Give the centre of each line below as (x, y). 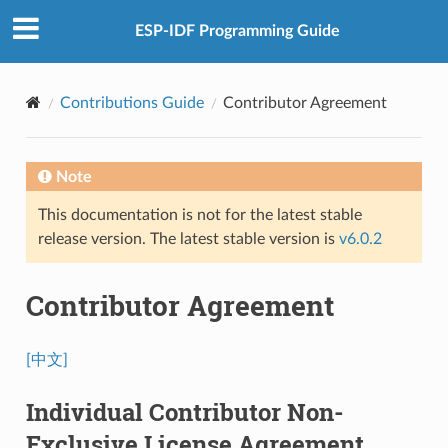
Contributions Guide (131, 102)
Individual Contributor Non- (184, 411)
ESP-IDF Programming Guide (237, 31)
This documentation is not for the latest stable (199, 214)
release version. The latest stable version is (188, 238)
